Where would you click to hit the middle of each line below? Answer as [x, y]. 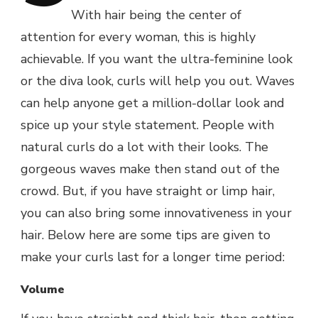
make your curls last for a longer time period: [153, 257]
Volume [43, 290]
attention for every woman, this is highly [138, 37]
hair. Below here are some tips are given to [146, 235]
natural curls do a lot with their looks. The [144, 147]
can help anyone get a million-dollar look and [153, 103]
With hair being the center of [156, 15]
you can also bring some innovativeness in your [156, 213]
